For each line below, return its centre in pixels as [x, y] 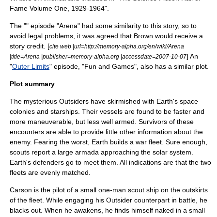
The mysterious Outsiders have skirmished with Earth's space [104, 101]
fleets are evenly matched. [50, 172]
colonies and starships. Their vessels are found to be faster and [107, 111]
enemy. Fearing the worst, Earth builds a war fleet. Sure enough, [108, 142]
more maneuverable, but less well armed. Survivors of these [102, 122]
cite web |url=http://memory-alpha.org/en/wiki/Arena [117, 46]
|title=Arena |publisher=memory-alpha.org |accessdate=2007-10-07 [98, 56]
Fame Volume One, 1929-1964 [57, 8]
